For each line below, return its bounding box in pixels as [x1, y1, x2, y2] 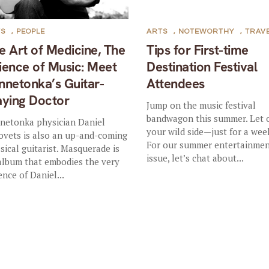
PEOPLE [16, 27, 46, 35]
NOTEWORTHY [178, 27, 235, 35]
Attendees [147, 74, 205, 92]
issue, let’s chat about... [147, 151, 244, 164]
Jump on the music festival [147, 98, 256, 111]
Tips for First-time [147, 41, 249, 59]
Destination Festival [147, 58, 258, 76]
